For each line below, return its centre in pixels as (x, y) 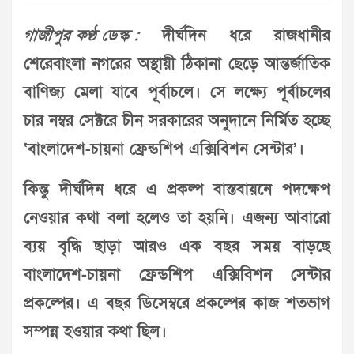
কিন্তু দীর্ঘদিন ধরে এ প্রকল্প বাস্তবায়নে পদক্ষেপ (177, 190)
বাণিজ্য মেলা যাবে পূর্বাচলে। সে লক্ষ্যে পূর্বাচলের (177, 93)
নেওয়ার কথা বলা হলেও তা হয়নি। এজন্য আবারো (177, 218)
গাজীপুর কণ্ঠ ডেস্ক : (81, 36)
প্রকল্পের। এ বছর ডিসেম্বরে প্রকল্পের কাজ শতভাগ (177, 304)
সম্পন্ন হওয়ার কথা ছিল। (95, 332)
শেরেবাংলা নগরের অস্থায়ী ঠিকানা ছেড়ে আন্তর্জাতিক (177, 64)
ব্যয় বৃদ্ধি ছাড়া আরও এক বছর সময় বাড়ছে (177, 247)
